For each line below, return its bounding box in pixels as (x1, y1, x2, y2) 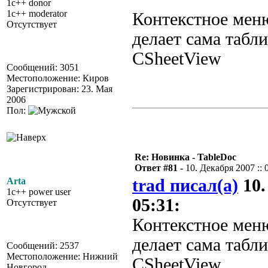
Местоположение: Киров (7, 73, 109, 83)
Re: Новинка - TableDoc (135, 152, 236, 162)
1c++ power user (7, 187, 71, 197)
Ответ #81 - (135, 163, 185, 173)
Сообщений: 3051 (7, 62, 79, 72)
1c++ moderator (7, 8, 67, 19)
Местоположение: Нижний (7, 251, 118, 261)
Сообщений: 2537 (7, 240, 79, 251)
